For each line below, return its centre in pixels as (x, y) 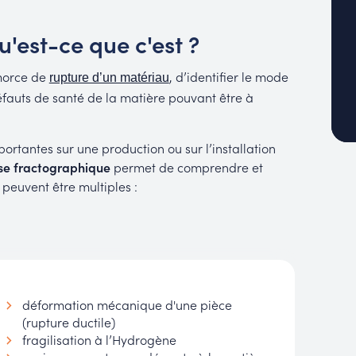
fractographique (60, 167)
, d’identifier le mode (228, 77)
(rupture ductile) (68, 322)
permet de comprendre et (186, 167)
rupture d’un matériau (109, 78)
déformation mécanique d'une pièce (127, 305)
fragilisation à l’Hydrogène (99, 340)
